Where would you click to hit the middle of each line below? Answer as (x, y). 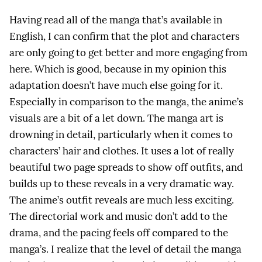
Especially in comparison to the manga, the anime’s (126, 102)
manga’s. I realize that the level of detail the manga (125, 249)
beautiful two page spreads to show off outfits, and (126, 167)
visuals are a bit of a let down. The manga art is (116, 118)
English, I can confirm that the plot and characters (125, 36)
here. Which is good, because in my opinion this (118, 69)
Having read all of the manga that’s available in (116, 20)
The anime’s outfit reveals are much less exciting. (122, 200)
